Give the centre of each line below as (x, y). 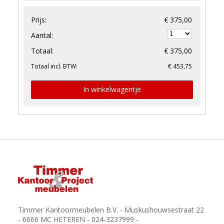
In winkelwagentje (112, 89)
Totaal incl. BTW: (54, 66)
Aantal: (42, 35)
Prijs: (38, 20)
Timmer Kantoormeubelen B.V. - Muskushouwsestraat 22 (111, 210)
